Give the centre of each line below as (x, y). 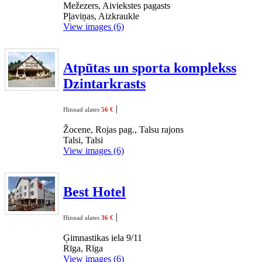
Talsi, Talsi (83, 140)
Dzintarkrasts (104, 83)
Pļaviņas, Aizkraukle (101, 16)
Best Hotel (94, 192)
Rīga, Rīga (83, 248)
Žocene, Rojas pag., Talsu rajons (123, 129)
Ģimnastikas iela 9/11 (103, 237)
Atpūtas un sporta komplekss (150, 68)
